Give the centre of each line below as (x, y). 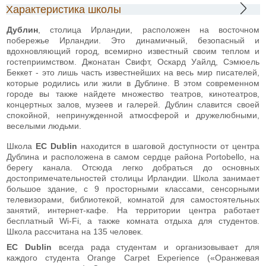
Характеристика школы (64, 9)
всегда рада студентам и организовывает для (159, 247)
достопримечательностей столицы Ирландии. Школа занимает (133, 178)
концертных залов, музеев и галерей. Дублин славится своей (133, 104)
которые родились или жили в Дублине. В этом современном (133, 83)
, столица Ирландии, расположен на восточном (149, 29)
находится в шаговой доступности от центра (168, 146)
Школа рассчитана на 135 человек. (75, 231)
